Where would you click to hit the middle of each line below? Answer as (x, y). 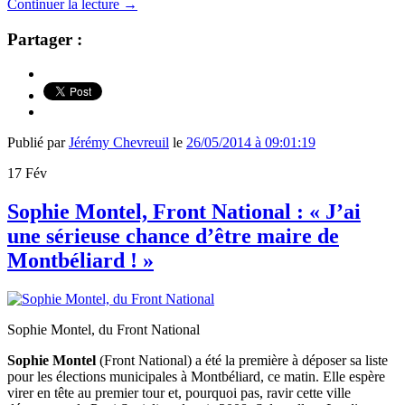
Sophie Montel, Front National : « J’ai (184, 212)
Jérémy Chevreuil (119, 143)
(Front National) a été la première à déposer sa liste (242, 361)
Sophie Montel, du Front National (104, 330)
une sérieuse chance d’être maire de (173, 236)
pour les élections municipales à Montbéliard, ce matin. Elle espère (196, 377)
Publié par (38, 143)
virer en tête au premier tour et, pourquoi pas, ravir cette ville (179, 393)
